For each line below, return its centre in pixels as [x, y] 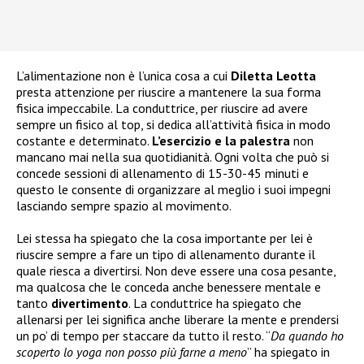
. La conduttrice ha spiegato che [215, 303]
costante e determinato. [84, 140]
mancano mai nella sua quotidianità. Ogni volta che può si [173, 156]
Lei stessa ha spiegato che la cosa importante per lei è [165, 238]
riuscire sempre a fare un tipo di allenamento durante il [166, 254]
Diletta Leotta [273, 75]
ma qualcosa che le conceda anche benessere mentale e [169, 286]
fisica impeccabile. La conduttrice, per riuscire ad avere [162, 108]
